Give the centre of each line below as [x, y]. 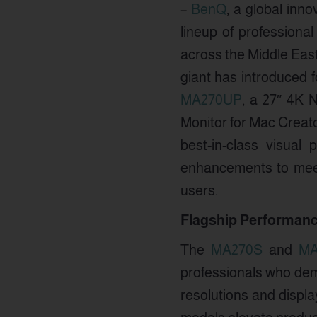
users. [199, 190]
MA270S [236, 250]
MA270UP [211, 100]
